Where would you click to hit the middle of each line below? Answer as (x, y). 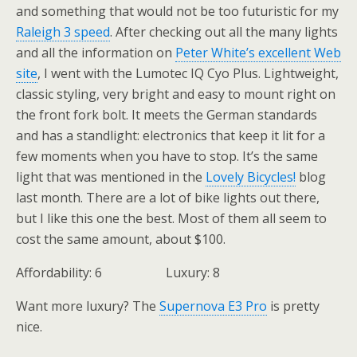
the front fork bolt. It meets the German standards (167, 115)
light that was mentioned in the (111, 177)
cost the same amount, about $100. (121, 239)
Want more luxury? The (88, 306)
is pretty (293, 306)
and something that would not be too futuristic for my (177, 11)
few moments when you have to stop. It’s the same (167, 156)
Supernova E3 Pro (213, 306)
